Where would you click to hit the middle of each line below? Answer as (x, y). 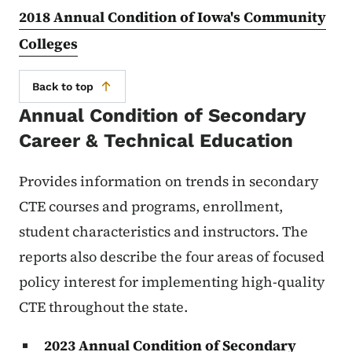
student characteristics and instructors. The (163, 231)
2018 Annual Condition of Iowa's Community (172, 17)
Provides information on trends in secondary (169, 181)
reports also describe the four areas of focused (172, 257)
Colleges (48, 44)
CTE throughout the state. (103, 307)
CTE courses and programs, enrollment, (151, 206)
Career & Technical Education (156, 141)
